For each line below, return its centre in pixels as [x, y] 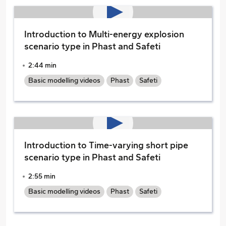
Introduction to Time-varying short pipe [106, 145]
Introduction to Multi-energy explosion [104, 34]
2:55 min [42, 176]
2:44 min [42, 65]
